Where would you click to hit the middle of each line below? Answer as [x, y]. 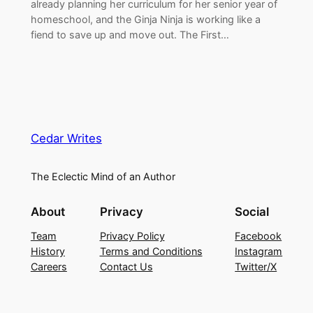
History [48, 251]
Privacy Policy [132, 235]
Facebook [259, 235]
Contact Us [126, 266]
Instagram [259, 251]
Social [252, 211]
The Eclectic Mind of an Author [103, 177]
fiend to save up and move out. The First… [130, 34]
